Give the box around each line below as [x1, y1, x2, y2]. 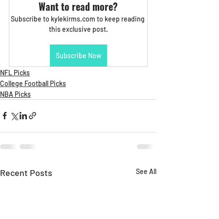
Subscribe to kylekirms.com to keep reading [10, 14, 146, 23]
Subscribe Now [55, 51, 101, 60]
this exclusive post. [48, 24, 108, 33]
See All [136, 167, 156, 175]
